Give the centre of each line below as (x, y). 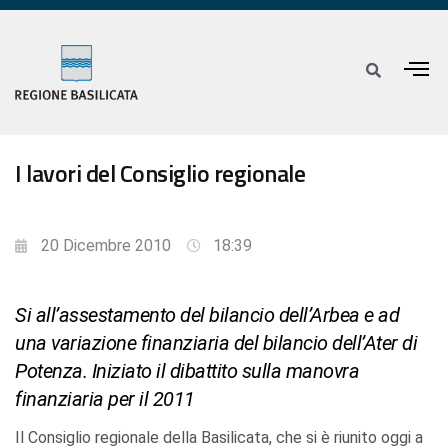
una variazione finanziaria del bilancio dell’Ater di (216, 343)
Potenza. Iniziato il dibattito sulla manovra (187, 371)
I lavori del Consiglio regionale (160, 173)
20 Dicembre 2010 (106, 246)
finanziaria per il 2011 (105, 399)
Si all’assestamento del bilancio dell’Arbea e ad (207, 315)
